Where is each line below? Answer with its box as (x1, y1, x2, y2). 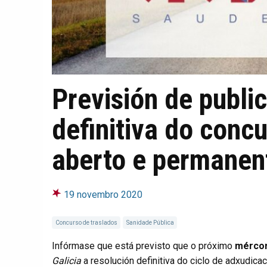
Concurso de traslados (55, 219, 117, 226)
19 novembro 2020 (64, 188, 142, 200)
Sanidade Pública (126, 219, 174, 226)
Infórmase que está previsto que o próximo (52, 240, 235, 252)
